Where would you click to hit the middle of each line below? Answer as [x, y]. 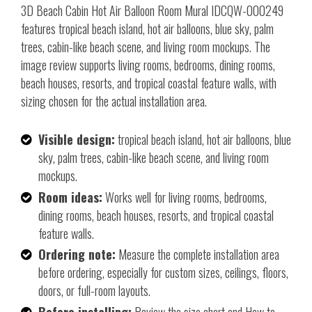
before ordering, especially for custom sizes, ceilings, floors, [163, 273]
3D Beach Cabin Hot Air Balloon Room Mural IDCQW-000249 [152, 11]
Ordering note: [77, 255]
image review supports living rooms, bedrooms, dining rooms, [148, 65]
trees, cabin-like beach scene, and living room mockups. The [146, 47]
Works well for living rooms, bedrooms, [185, 197]
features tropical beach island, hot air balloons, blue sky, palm [147, 29]
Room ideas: [70, 197]
